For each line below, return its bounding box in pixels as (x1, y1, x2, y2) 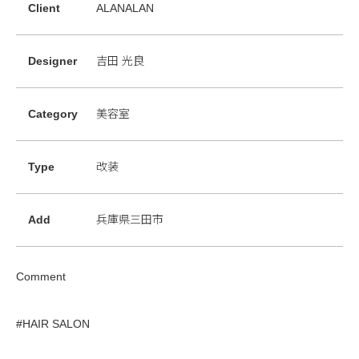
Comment (16, 269, 66, 283)
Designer (28, 54, 77, 67)
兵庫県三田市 (96, 212, 163, 226)
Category (28, 107, 78, 120)
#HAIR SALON (16, 317, 90, 330)
